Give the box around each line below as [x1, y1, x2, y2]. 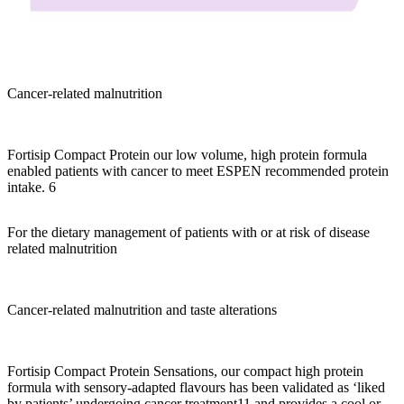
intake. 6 [7, 179, 56, 196]
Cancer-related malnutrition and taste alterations [7, 302, 277, 318]
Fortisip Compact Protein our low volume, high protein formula [7, 147, 367, 163]
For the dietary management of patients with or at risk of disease [7, 225, 370, 241]
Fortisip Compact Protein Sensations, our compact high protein [7, 363, 363, 380]
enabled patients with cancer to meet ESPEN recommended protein [7, 163, 389, 179]
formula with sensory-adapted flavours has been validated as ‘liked [7, 380, 385, 396]
